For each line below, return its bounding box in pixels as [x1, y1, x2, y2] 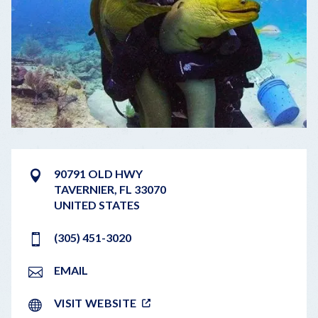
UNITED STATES [54, 198, 140, 212]
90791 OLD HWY [54, 167, 143, 181]
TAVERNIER [54, 182, 114, 197]
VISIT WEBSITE [54, 296, 137, 310]
